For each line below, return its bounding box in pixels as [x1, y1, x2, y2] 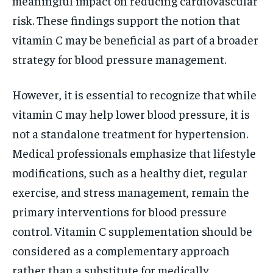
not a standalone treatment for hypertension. [12, 126, 248, 141]
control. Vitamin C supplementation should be [12, 223, 252, 239]
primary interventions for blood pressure [12, 204, 227, 219]
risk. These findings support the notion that [12, 12, 240, 28]
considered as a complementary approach [12, 243, 230, 258]
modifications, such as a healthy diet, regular [12, 165, 247, 180]
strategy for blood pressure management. [12, 51, 226, 67]
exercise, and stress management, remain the [12, 184, 249, 200]
